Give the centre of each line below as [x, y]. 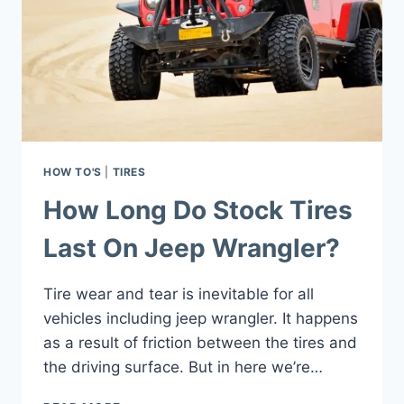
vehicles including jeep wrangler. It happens [201, 319]
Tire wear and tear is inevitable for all [179, 294]
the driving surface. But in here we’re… [183, 367]
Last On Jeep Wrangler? [192, 248]
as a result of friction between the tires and [200, 343]
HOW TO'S [73, 172]
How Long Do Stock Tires [198, 211]
